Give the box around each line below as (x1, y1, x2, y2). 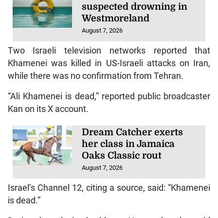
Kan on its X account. (7, 104, 89, 114)
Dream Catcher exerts (82, 127, 183, 138)
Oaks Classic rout (82, 150, 162, 161)
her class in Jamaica (82, 138, 175, 149)
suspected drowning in (82, 1, 188, 12)
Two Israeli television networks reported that (7, 45, 211, 55)
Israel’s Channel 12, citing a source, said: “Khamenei (7, 183, 211, 193)
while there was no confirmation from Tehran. (7, 71, 183, 81)
